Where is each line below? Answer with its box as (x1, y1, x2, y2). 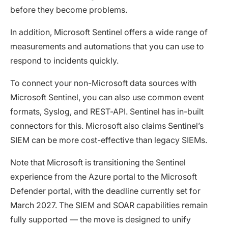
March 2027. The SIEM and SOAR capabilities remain (10, 200, 208, 211)
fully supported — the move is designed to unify (10, 214, 191, 225)
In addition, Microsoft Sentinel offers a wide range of (10, 27, 208, 38)
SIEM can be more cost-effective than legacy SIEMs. (10, 135, 207, 146)
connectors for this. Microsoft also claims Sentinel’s (10, 121, 204, 131)
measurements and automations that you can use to (10, 41, 204, 52)
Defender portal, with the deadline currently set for (10, 186, 201, 196)
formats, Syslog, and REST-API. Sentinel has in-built (10, 106, 204, 117)
